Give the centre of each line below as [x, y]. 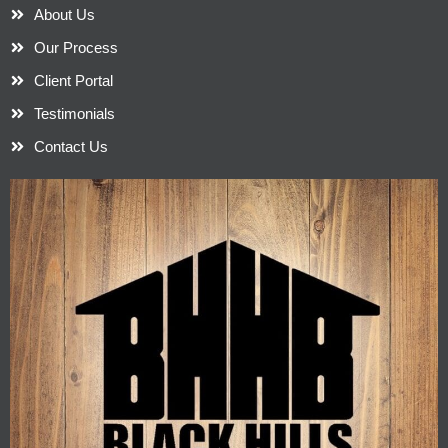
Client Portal [73, 80]
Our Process [75, 47]
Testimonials [74, 113]
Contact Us [70, 146]
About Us [64, 14]
